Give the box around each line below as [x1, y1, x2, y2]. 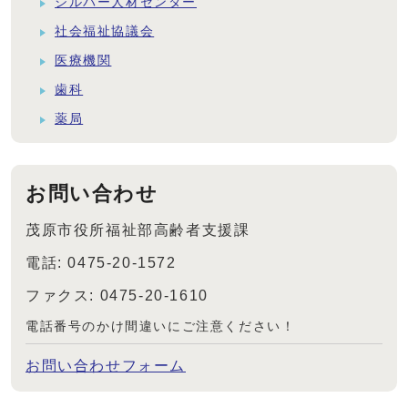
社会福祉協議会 [55, 25, 155, 39]
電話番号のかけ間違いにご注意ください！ [25, 320, 296, 334]
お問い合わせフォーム [25, 358, 186, 374]
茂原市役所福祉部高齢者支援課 [25, 222, 250, 239]
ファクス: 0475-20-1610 [25, 288, 209, 304]
